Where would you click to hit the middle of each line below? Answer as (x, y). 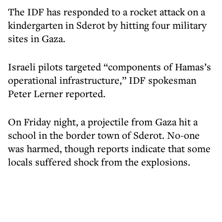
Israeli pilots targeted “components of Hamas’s (110, 67)
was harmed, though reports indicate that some (109, 148)
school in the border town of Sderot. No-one (104, 135)
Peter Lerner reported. (57, 93)
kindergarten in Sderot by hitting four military (107, 25)
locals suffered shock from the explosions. (99, 162)
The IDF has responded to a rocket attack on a (107, 12)
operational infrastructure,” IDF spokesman (102, 80)
